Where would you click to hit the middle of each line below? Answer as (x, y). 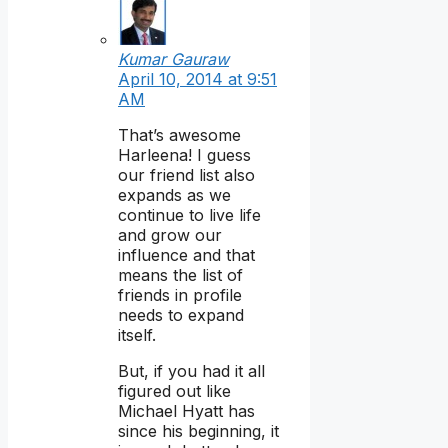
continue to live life (189, 215)
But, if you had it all (191, 371)
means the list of (180, 275)
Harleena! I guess (184, 155)
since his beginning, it (198, 431)
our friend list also (186, 175)
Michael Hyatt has (186, 411)
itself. (137, 335)
